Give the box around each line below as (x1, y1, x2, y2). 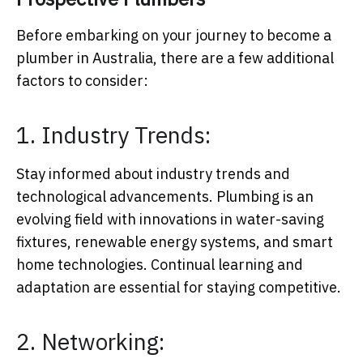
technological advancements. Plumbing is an (16, 187, 314, 207)
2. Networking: (16, 327, 164, 357)
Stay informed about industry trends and (16, 164, 290, 184)
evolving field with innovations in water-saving (16, 210, 324, 229)
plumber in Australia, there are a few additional (16, 49, 334, 68)
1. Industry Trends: (16, 120, 211, 151)
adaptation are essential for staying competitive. (16, 278, 341, 297)
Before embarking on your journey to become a (16, 26, 331, 45)
